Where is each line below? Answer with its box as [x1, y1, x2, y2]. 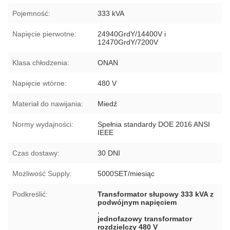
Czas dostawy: [12, 148, 60, 157]
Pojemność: [12, 9, 50, 17]
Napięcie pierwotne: [12, 29, 76, 38]
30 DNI [98, 148, 121, 157]
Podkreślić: [12, 189, 48, 198]
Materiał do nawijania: [12, 99, 83, 108]
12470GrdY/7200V [98, 37, 159, 46]
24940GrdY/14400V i [98, 29, 166, 38]
